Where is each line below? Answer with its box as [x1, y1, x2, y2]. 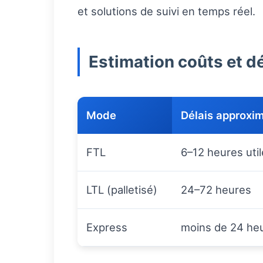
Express [86, 221, 127, 234]
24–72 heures [181, 183, 251, 197]
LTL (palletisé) [86, 183, 157, 197]
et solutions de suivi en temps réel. [77, 5, 255, 18]
